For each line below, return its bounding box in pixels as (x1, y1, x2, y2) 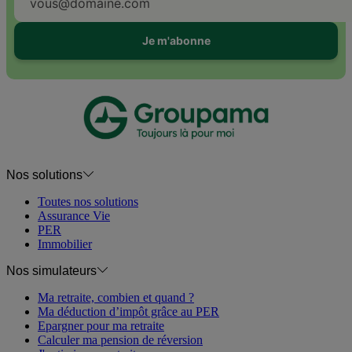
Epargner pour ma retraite (38, 319, 164, 333)
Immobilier (38, 237, 92, 251)
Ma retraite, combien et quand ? (38, 291, 194, 305)
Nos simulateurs (6, 264, 100, 278)
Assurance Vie (38, 209, 110, 223)
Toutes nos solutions (38, 195, 138, 209)
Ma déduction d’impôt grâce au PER (38, 305, 219, 319)
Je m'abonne (141, 34, 211, 48)
